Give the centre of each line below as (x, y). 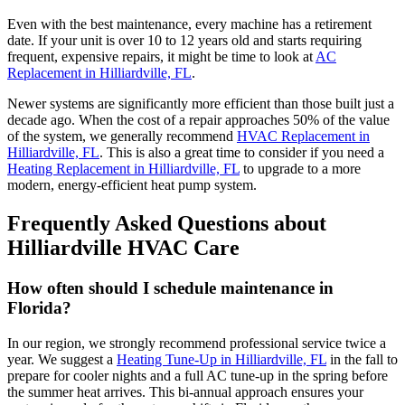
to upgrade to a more (300, 169)
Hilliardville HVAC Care (123, 248)
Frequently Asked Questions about (167, 224)
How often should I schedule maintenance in (170, 288)
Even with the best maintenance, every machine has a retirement (189, 24)
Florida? (39, 308)
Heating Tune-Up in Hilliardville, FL (221, 359)
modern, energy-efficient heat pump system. (132, 185)
